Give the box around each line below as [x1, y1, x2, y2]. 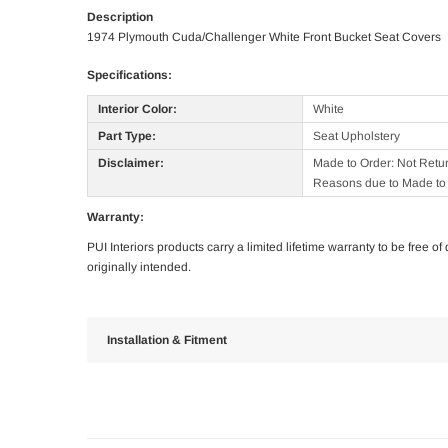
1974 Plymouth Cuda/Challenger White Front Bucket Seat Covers [87, 30, 441, 45]
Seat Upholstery [313, 129, 400, 144]
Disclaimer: [98, 156, 164, 171]
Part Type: [98, 129, 156, 144]
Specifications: [87, 68, 172, 83]
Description [87, 10, 153, 25]
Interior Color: [98, 102, 177, 117]
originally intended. [87, 260, 191, 275]
